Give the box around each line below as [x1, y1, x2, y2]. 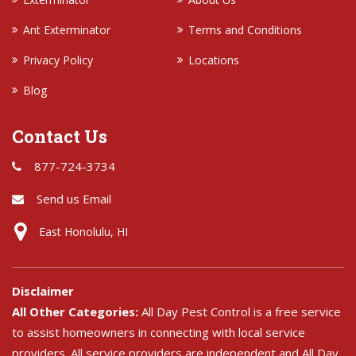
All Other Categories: [12, 303, 141, 319]
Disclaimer [12, 282, 74, 299]
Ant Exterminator [23, 21, 110, 37]
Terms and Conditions [188, 21, 302, 37]
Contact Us [12, 124, 107, 148]
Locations [188, 52, 239, 68]
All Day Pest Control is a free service [141, 303, 341, 319]
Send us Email [37, 190, 111, 207]
